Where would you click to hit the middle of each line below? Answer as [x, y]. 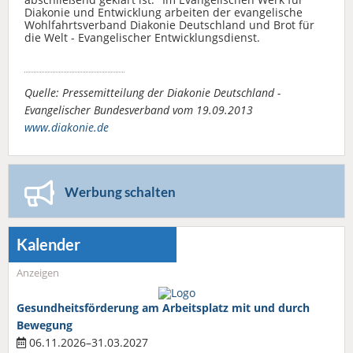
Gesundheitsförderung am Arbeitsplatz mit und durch [163, 307]
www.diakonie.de [67, 127]
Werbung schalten [120, 191]
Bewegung [45, 325]
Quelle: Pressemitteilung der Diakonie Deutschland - [152, 92]
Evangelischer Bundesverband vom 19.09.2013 [139, 110]
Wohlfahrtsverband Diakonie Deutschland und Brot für [169, 24]
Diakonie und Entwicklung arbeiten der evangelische [163, 12]
